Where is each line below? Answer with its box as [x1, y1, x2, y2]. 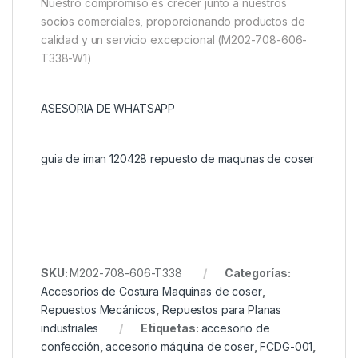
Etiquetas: [141, 320, 201, 335]
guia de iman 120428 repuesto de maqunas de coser [41, 151, 315, 165]
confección [41, 339, 100, 353]
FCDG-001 [260, 339, 313, 353]
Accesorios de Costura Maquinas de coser [41, 284, 262, 298]
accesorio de [201, 320, 270, 335]
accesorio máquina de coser [105, 339, 254, 353]
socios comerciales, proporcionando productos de [41, 14, 305, 28]
